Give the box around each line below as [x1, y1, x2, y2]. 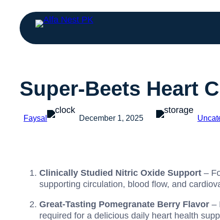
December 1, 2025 [79, 114, 143, 122]
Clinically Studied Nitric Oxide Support [39, 168, 201, 178]
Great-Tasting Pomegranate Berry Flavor [39, 199, 209, 210]
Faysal [24, 114, 47, 122]
